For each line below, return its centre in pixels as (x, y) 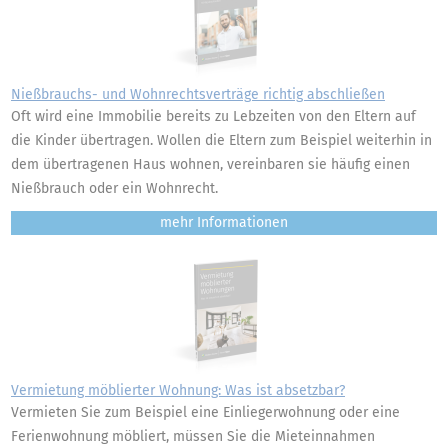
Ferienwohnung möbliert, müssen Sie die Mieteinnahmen (193, 436)
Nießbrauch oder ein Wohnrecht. (114, 188)
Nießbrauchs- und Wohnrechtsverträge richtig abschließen (198, 94)
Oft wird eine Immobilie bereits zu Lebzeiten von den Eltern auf (213, 116)
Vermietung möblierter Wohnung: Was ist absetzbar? (178, 390)
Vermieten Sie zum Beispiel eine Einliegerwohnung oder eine (205, 412)
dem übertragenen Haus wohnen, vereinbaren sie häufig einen (210, 164)
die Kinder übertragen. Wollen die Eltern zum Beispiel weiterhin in (221, 140)
